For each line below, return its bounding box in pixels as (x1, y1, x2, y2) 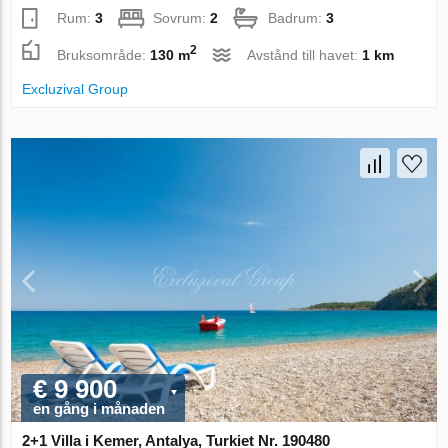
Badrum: (268, 10, 327, 27)
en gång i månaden (33, 399, 166, 417)
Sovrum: (153, 10, 211, 27)
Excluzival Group (22, 81, 129, 98)
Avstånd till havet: (247, 47, 363, 64)
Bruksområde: (57, 47, 151, 64)
